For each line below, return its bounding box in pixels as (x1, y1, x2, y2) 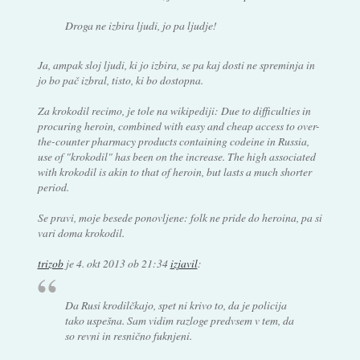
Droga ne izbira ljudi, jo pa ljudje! (65, 17, 218, 33)
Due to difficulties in (220, 102, 311, 118)
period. (37, 178, 69, 194)
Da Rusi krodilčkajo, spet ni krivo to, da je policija (65, 297, 288, 313)
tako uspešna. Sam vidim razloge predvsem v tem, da (65, 312, 295, 328)
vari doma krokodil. (37, 224, 125, 240)
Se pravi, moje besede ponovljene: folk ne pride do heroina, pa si (37, 209, 322, 225)
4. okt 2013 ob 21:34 (76, 255, 168, 271)
